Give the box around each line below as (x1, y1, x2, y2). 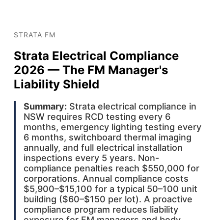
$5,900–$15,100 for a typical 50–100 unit (24, 183, 197, 194)
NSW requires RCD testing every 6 (24, 111, 170, 122)
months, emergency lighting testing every (24, 121, 201, 132)
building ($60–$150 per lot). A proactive (24, 193, 192, 204)
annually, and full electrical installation (24, 142, 183, 153)
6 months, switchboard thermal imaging (24, 132, 192, 142)
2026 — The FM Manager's (14, 62, 168, 77)
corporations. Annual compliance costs (24, 173, 189, 184)
